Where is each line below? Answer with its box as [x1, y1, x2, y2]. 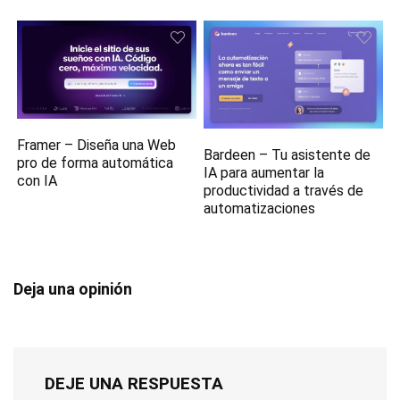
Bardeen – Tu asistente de [204, 146, 371, 164]
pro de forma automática [17, 154, 174, 172]
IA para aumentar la [204, 164, 325, 182]
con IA [17, 172, 58, 190]
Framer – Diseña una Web [17, 137, 177, 154]
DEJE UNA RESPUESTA [45, 373, 223, 395]
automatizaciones [204, 200, 316, 218]
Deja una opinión [13, 279, 132, 299]
